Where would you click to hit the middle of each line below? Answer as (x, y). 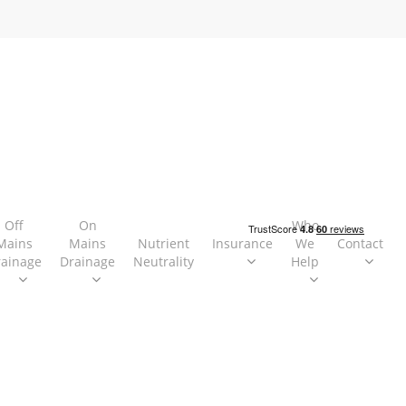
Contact (360, 243)
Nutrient (164, 243)
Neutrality (164, 261)
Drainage (87, 261)
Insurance (242, 243)
